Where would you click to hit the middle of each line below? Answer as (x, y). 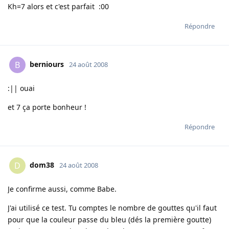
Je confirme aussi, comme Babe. (62, 189)
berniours (47, 64)
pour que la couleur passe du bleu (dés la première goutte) (109, 220)
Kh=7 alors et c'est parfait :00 (58, 7)
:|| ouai (21, 88)
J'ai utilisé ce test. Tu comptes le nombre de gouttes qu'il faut (112, 208)
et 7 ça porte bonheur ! (47, 107)
